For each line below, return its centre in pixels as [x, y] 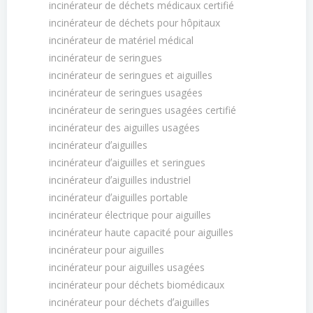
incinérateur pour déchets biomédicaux [137, 285]
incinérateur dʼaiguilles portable [118, 197]
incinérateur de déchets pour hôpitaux [134, 23]
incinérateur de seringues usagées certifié [143, 110]
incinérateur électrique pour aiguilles [130, 215]
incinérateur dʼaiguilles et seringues [127, 162]
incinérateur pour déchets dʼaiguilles [129, 302]
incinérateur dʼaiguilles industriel [120, 180]
